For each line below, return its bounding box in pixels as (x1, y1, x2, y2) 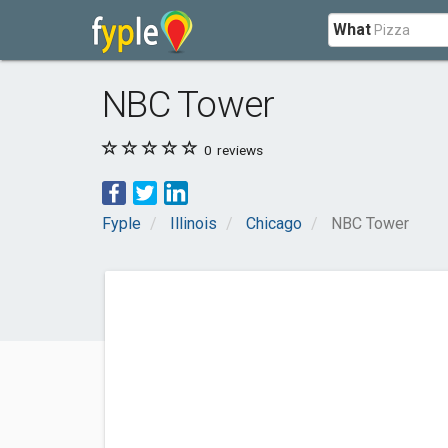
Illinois (170, 214, 217, 233)
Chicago (246, 214, 302, 233)
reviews (214, 142, 263, 158)
